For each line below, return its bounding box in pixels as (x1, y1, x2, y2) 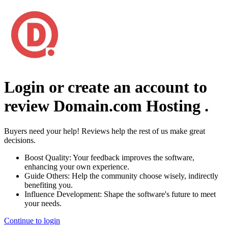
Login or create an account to (4, 78, 207, 97)
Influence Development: (24, 189, 102, 198)
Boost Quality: (24, 153, 71, 162)
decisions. (4, 135, 36, 145)
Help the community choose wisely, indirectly (70, 171, 218, 180)
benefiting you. (24, 180, 73, 189)
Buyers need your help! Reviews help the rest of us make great (4, 126, 205, 135)
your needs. (24, 198, 62, 208)
